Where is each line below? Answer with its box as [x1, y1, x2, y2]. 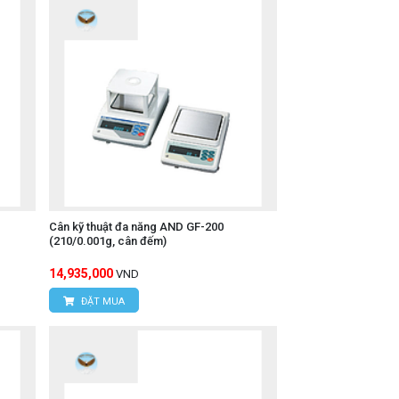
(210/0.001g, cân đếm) [48, 234, 167, 248]
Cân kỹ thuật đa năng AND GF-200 [48, 220, 224, 233]
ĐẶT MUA [77, 296, 125, 307]
